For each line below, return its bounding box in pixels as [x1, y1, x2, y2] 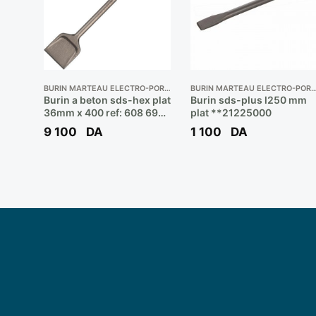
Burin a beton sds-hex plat [43, 94, 171, 107]
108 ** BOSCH [43, 119, 111, 132]
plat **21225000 [190, 107, 272, 119]
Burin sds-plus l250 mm [190, 94, 307, 107]
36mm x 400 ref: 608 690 [43, 107, 164, 119]
